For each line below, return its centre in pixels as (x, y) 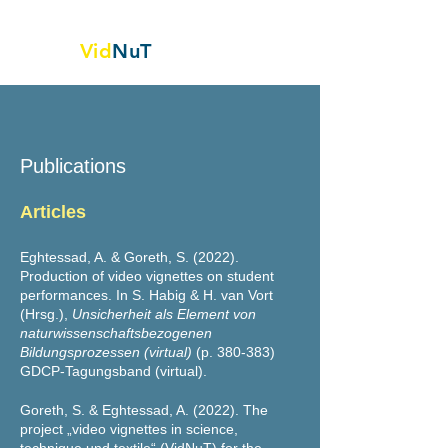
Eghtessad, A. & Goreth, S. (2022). (129, 257)
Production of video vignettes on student (147, 276)
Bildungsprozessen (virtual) (106, 352)
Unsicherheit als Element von (164, 314)
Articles (53, 212)
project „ (46, 429)
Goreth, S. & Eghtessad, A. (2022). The (144, 410)
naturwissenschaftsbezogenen (116, 333)
